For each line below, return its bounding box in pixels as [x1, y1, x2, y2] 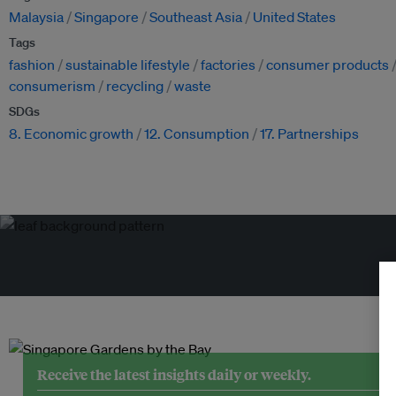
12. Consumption [144, 125, 249, 143]
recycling [106, 77, 164, 95]
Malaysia [9, 8, 64, 27]
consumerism [9, 77, 95, 95]
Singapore [74, 8, 139, 27]
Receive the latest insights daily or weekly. [37, 364, 311, 385]
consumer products [266, 56, 389, 74]
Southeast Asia [149, 8, 242, 27]
